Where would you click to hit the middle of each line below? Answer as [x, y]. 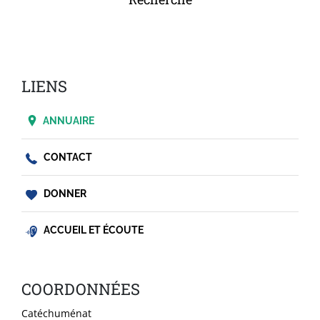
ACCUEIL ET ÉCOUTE [92, 230]
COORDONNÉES [81, 289]
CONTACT [67, 157]
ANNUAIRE [69, 121]
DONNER [64, 194]
